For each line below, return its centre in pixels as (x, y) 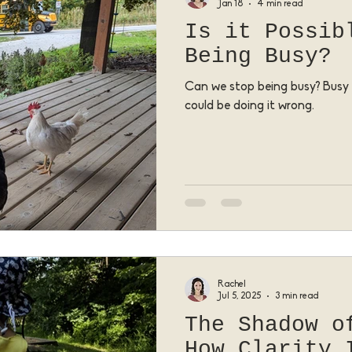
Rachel (232, 284)
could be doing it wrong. (249, 106)
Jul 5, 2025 (239, 296)
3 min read (297, 296)
